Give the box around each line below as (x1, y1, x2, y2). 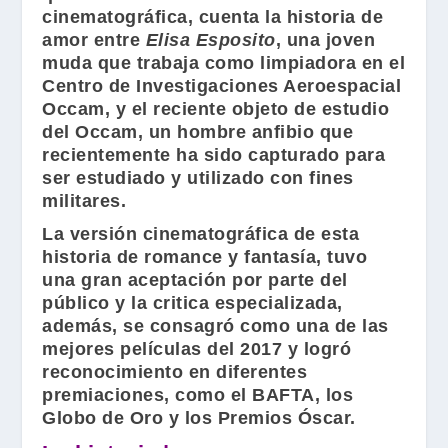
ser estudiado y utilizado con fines (42, 168, 354, 188)
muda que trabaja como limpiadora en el (42, 53, 406, 73)
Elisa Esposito (140, 30, 276, 50)
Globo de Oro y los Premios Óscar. (42, 408, 356, 428)
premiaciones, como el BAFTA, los (42, 385, 354, 405)
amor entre (42, 30, 141, 50)
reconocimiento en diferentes (42, 362, 308, 382)
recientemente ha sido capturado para (42, 145, 386, 165)
